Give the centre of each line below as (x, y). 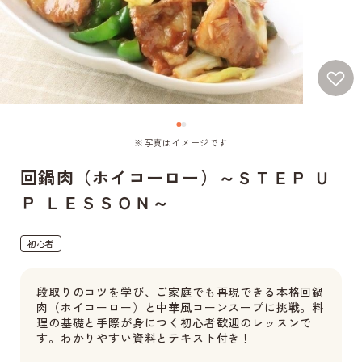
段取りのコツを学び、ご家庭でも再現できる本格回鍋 (181, 292)
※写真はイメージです (181, 142)
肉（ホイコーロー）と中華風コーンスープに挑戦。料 (181, 307)
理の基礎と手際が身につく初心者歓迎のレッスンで (175, 322)
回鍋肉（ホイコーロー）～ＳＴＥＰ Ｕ (176, 177)
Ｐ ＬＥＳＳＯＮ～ (95, 202)
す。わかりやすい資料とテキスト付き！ (145, 338)
